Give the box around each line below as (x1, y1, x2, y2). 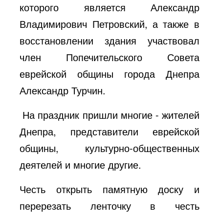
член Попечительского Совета (20, 49, 199, 64)
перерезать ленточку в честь (20, 198, 199, 213)
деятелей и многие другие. (20, 157, 142, 172)
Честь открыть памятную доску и (20, 181, 199, 196)
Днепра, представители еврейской (20, 124, 199, 138)
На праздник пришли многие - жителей (20, 107, 199, 122)
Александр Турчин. (20, 83, 106, 97)
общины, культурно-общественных (20, 140, 199, 155)
